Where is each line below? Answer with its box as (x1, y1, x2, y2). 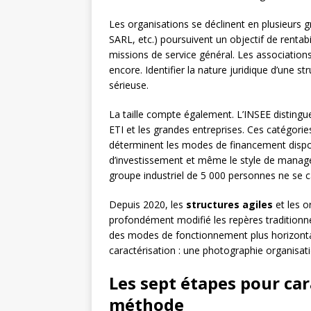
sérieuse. (109, 78, 149, 92)
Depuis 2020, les (109, 198, 186, 212)
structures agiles (186, 198, 273, 212)
